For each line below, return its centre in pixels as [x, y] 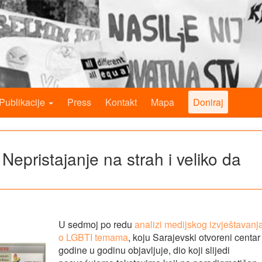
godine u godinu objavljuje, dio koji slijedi [144, 250]
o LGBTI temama [93, 237]
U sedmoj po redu [96, 224]
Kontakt [121, 102]
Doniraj [208, 102]
